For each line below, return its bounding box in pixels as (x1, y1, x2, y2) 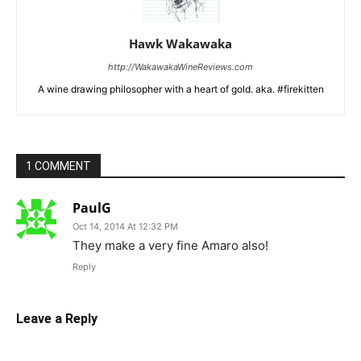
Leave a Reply (16, 311, 98, 327)
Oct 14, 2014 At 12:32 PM (73, 221, 178, 233)
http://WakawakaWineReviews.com (108, 61, 253, 73)
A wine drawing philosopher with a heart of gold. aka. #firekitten (37, 83, 324, 96)
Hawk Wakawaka (129, 35, 232, 52)
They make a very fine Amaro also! (73, 238, 268, 254)
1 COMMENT (26, 160, 91, 173)
